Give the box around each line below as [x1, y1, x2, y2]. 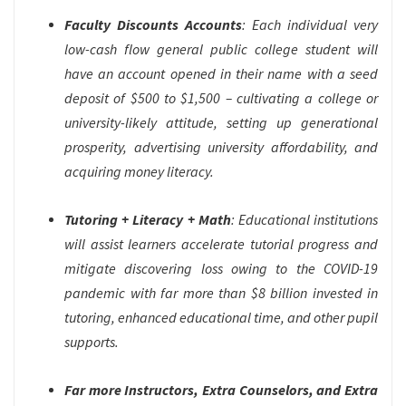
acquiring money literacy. [64, 162, 214, 181]
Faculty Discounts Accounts [64, 15, 242, 34]
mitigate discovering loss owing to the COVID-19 [64, 259, 378, 278]
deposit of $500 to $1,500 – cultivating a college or [64, 89, 378, 108]
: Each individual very [242, 15, 378, 34]
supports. [64, 333, 119, 352]
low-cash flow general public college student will [64, 40, 378, 59]
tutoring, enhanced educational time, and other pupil [64, 308, 378, 327]
